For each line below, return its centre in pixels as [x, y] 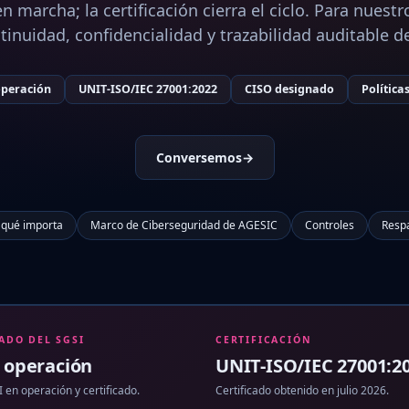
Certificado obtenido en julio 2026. [302, 390]
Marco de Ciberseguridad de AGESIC [184, 225]
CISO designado [289, 89]
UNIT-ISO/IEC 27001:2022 [148, 89]
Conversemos [199, 157]
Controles [330, 225]
